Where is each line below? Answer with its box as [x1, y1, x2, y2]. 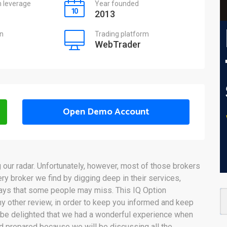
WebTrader [94, 39, 141, 50]
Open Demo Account [62, 104, 149, 120]
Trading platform [94, 30, 149, 38]
